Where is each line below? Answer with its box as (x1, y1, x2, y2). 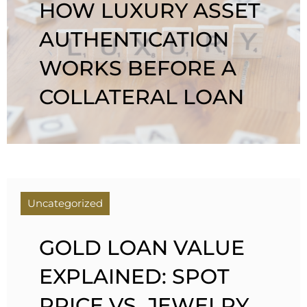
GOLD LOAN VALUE (39, 235, 245, 261)
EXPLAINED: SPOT (39, 264, 230, 290)
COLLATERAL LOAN (39, 84, 245, 110)
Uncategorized (27, 196, 103, 210)
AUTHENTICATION (39, 26, 230, 52)
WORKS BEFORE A (39, 55, 237, 81)
